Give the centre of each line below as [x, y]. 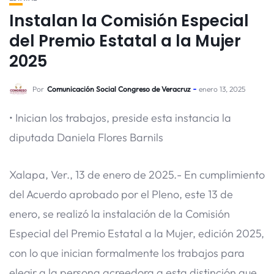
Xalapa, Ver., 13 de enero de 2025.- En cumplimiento [137, 174]
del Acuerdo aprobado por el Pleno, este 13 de [121, 194]
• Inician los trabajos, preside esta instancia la [120, 118]
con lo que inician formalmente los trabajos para [127, 253]
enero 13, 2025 [222, 89]
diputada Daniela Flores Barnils [86, 137]
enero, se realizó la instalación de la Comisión [120, 213]
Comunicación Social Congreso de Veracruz [119, 89]
